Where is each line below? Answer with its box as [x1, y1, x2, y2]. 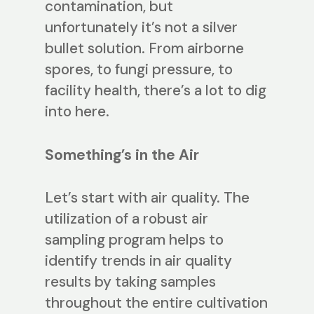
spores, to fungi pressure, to [45, 60, 233, 80]
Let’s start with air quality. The [45, 188, 250, 208]
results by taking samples [45, 272, 216, 292]
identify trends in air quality [45, 251, 232, 271]
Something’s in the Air [45, 144, 199, 165]
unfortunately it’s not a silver [45, 18, 238, 38]
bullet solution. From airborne [45, 39, 244, 59]
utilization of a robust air [45, 209, 208, 229]
